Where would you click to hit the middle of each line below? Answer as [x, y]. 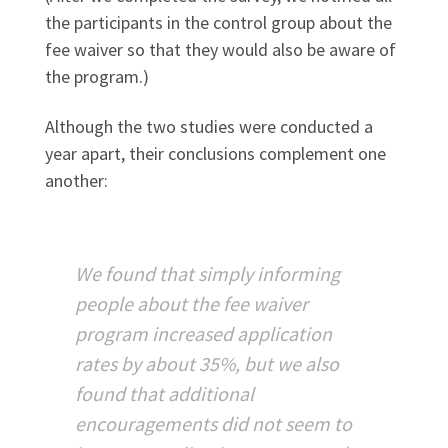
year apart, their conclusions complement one [215, 154]
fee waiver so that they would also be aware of [220, 49]
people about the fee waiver [191, 304]
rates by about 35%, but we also [207, 364]
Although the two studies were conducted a [209, 127]
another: [76, 181]
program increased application [203, 334]
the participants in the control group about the [218, 22]
